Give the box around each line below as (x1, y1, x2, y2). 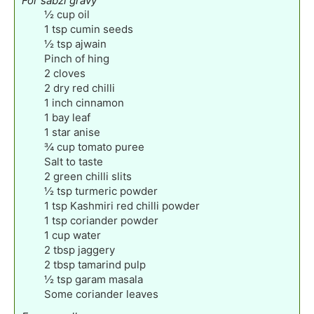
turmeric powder (75, 184, 158, 198)
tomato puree (78, 139, 144, 153)
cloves (53, 66, 86, 80)
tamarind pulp (78, 257, 146, 271)
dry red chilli (53, 81, 115, 95)
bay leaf (52, 110, 90, 124)
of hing (75, 51, 109, 65)
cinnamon (76, 95, 124, 109)
